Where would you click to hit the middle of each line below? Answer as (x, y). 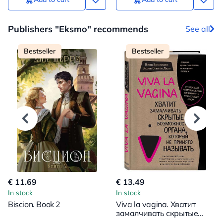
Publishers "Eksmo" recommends (78, 29)
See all (198, 29)
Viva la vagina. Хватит (156, 204)
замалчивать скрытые (157, 213)
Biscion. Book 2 (34, 204)
